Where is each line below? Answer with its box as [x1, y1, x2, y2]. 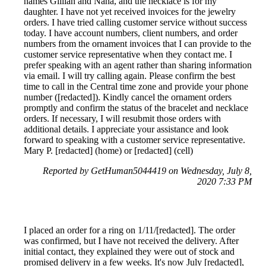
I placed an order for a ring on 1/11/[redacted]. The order [24, 224, 235, 235]
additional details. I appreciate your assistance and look [24, 123, 229, 134]
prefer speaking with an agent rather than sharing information [24, 59, 252, 70]
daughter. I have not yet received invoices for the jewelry [24, 6, 236, 17]
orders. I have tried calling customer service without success [24, 17, 247, 27]
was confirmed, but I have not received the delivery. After [24, 235, 239, 246]
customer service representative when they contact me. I [24, 49, 232, 59]
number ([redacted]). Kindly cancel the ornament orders [24, 91, 232, 102]
